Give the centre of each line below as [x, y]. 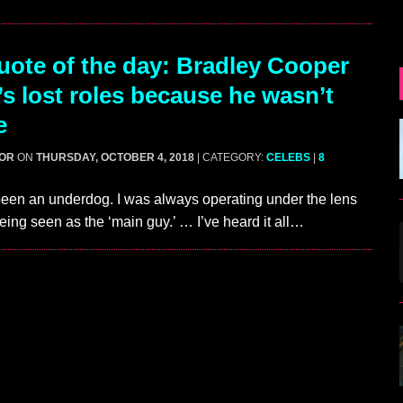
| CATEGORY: [232, 158]
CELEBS [288, 158]
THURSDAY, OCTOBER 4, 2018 [115, 158]
